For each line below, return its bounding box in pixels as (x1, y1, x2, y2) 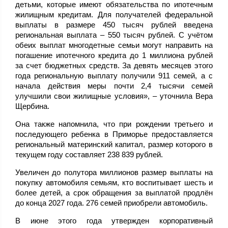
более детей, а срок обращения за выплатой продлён (15, 188, 213, 197)
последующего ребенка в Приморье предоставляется (15, 130, 213, 139)
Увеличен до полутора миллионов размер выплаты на (15, 168, 213, 177)
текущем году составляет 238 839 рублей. (15, 150, 163, 159)
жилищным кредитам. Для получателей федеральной (15, 10, 213, 19)
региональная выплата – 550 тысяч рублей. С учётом (15, 31, 213, 40)
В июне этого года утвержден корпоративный (15, 216, 213, 225)
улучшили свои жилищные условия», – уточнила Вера (15, 92, 213, 101)
